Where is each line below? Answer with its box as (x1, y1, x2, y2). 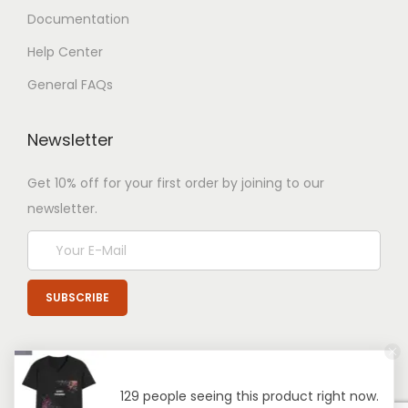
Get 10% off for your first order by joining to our (27, 174, 324, 192)
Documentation (27, 10, 129, 28)
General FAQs (27, 76, 113, 94)
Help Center (27, 43, 103, 61)
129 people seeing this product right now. (119, 387, 379, 405)
